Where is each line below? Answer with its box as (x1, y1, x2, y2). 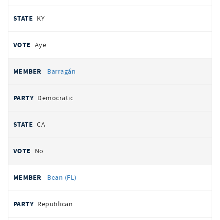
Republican (37, 199, 73, 208)
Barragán (47, 67, 76, 76)
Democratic (37, 93, 74, 102)
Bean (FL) (47, 173, 77, 182)
